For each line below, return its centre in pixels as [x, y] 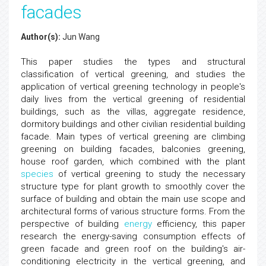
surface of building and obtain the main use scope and [133, 199]
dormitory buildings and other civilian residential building [133, 124]
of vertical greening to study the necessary [149, 174]
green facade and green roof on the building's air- [133, 249]
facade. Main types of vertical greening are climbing [133, 137]
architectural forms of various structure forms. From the [133, 211]
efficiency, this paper [198, 224]
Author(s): [41, 37]
